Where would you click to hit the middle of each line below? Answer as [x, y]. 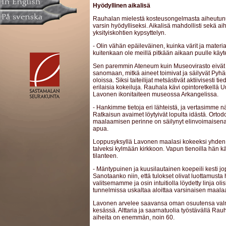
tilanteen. [105, 156]
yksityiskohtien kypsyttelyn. [129, 33]
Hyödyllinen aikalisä [122, 6]
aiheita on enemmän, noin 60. [134, 217]
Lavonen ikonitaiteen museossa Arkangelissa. [156, 94]
